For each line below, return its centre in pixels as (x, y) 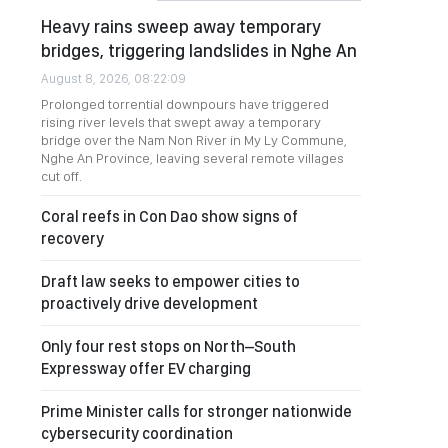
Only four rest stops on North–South (168, 346)
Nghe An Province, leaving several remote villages (192, 158)
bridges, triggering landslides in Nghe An (199, 50)
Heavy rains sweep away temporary (181, 26)
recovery (72, 238)
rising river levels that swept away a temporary (181, 122)
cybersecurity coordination (137, 433)
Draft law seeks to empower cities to (170, 281)
